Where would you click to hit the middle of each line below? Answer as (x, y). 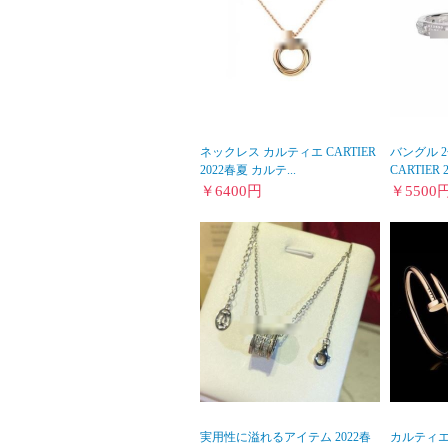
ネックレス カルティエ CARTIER (288, 152)
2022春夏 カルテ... (248, 170)
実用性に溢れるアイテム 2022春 (285, 437)
